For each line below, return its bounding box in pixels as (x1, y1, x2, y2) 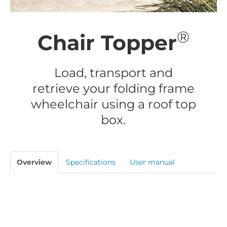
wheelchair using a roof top (30, 96, 196, 111)
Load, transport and (54, 65, 173, 80)
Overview (17, 158, 52, 167)
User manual (130, 158, 175, 167)
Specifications (66, 158, 116, 167)
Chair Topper (37, 30, 177, 56)
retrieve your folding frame (32, 81, 195, 96)
